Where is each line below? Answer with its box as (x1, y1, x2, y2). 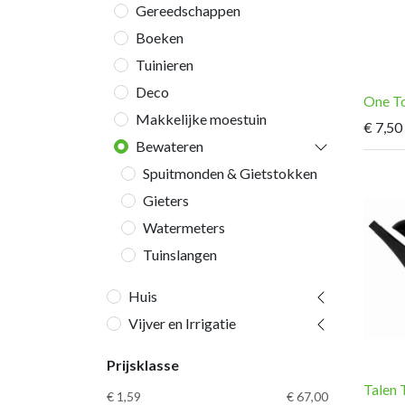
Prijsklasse (107, 356, 179, 373)
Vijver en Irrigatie (128, 315, 236, 332)
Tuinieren (136, 56, 193, 73)
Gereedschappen (136, 2, 240, 19)
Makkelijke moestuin (136, 110, 267, 127)
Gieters (143, 192, 189, 209)
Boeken (136, 29, 184, 46)
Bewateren (136, 137, 203, 155)
